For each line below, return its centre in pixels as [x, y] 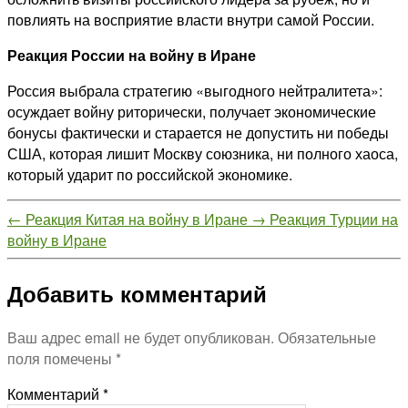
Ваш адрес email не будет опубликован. [141, 337]
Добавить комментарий [137, 293]
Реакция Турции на [334, 219]
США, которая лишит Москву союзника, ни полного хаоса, [203, 153]
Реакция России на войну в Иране [132, 55]
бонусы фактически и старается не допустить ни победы [198, 132]
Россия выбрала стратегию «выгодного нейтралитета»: [195, 90]
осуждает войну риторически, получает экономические [192, 111]
